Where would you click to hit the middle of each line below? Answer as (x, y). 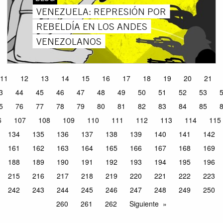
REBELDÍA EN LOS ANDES (92, 26)
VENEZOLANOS (69, 41)
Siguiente (144, 204)
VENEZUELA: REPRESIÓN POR (101, 11)
